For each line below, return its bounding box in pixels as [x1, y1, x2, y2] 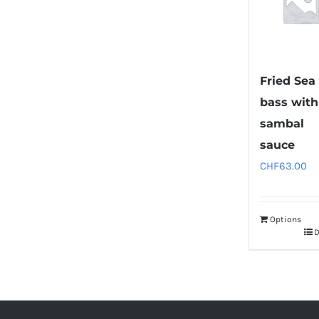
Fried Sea [260, 74, 316, 88]
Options [270, 214, 302, 225]
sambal [260, 117, 305, 131]
